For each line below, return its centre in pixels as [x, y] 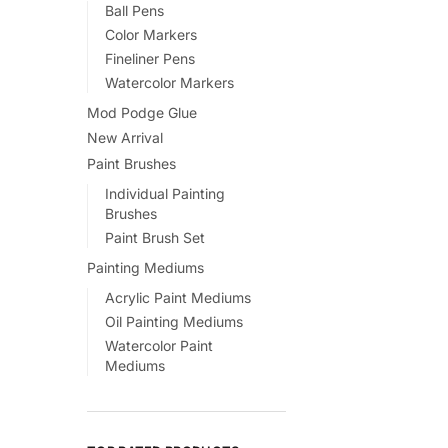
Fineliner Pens [149, 58]
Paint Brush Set [154, 238]
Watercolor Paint [158, 346]
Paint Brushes [131, 164]
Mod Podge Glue [142, 112]
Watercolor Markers [169, 83]
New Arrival [125, 138]
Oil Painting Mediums [173, 321]
